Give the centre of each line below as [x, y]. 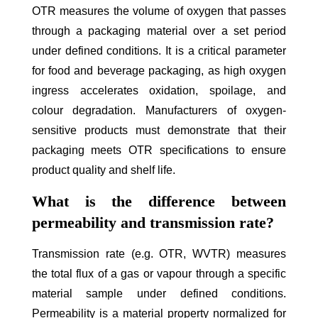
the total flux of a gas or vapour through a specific [159, 273]
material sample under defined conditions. [159, 293]
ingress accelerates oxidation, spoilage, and [159, 90]
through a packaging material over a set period [159, 31]
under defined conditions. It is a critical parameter [159, 50]
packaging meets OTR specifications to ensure [159, 150]
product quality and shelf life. [103, 170]
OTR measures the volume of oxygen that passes [159, 11]
